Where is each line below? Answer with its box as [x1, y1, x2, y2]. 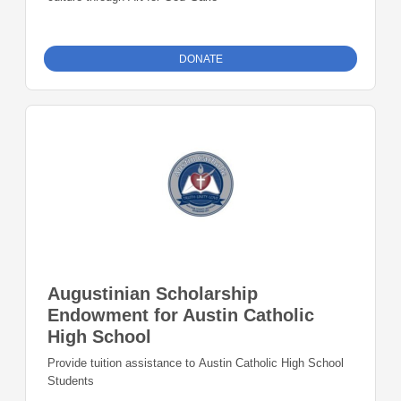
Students [47, 374, 94, 388]
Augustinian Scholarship [47, 284, 258, 304]
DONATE [178, 53, 223, 66]
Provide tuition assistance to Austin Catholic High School [47, 356, 344, 371]
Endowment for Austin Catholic [47, 305, 314, 326]
